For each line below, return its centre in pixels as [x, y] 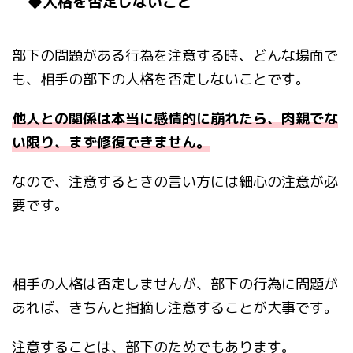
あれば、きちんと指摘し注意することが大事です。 [175, 308]
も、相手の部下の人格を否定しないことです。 [161, 80]
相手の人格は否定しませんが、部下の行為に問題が [175, 284]
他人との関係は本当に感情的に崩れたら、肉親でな [175, 119]
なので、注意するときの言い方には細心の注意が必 [175, 182]
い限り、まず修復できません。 [111, 143]
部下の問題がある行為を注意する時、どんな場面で [175, 56]
